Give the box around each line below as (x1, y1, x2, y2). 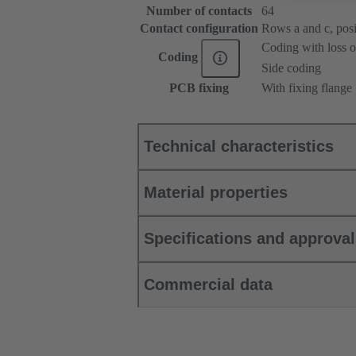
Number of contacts (146, 4, 252, 18)
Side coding (261, 61, 321, 75)
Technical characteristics (144, 137, 334, 156)
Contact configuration (140, 21, 258, 36)
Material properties (144, 184, 288, 202)
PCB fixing (169, 81, 229, 95)
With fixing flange (261, 81, 352, 95)
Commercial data (144, 276, 273, 294)
